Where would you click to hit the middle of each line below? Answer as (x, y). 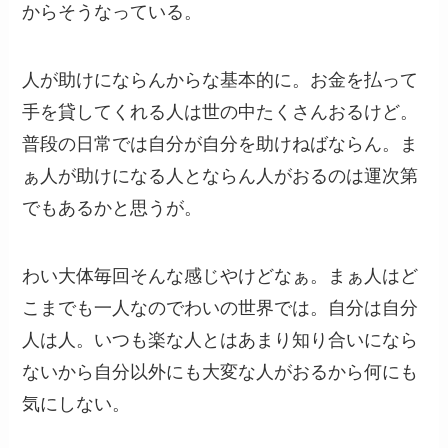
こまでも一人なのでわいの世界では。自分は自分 (220, 307)
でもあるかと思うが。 (112, 207)
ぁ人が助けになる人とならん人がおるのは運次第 (220, 175)
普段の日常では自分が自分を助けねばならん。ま (220, 143)
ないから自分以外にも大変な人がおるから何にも (220, 371)
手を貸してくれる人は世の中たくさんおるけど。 (220, 111)
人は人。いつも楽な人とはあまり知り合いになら (220, 339)
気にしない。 (76, 403)
